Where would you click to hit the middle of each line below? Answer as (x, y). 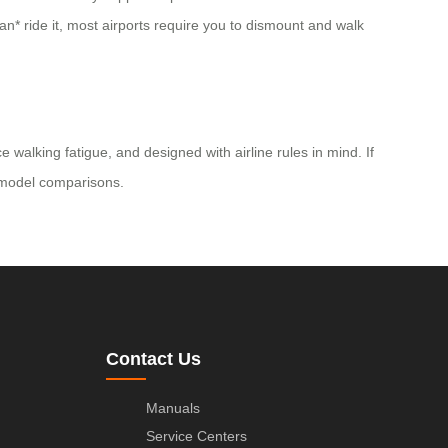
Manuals (173, 408)
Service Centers (196, 436)
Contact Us (153, 359)
